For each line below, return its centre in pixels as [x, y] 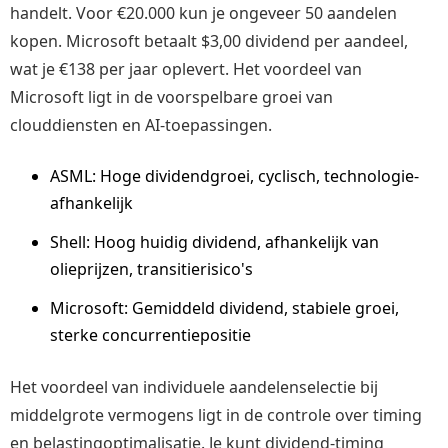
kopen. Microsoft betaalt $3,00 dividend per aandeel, [209, 40]
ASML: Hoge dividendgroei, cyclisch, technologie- [234, 175]
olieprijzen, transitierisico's [151, 268]
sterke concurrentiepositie [150, 334]
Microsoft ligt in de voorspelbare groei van [171, 96]
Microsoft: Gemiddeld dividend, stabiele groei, [224, 307]
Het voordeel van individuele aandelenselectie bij [194, 386]
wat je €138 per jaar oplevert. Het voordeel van [186, 68]
